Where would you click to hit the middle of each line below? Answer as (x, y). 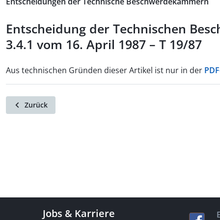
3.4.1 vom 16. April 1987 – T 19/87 (104, 44)
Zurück (36, 105)
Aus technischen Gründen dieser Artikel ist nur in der (105, 70)
